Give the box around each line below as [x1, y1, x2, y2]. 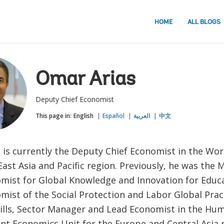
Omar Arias [35, 70, 135, 90]
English [73, 111, 93, 120]
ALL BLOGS [187, 18, 220, 25]
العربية [133, 111, 150, 120]
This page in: [35, 111, 71, 120]
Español [102, 111, 124, 120]
